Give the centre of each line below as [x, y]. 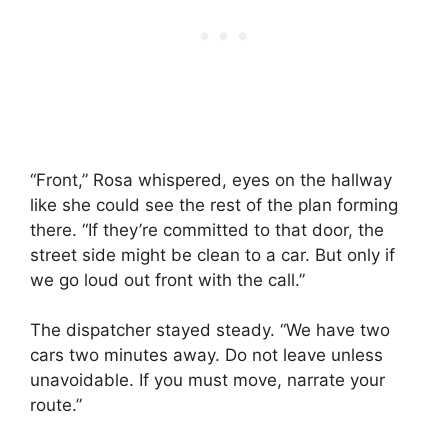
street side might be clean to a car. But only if [212, 254]
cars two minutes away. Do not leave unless [206, 355]
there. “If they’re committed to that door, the [207, 229]
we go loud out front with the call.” [167, 279]
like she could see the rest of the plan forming [214, 204]
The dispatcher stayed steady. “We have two [210, 330]
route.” [56, 405]
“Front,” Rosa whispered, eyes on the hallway [211, 179]
